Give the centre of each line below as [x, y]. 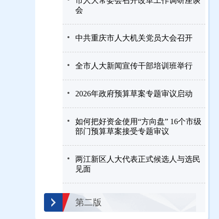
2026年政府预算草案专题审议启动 [134, 94]
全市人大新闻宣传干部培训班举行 [134, 66]
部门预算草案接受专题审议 [122, 131]
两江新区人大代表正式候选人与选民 [138, 159]
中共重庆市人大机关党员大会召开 [134, 38]
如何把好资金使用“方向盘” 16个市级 [138, 121]
